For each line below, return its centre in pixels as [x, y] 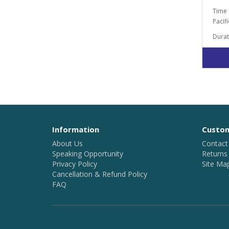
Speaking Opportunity [88, 154]
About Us [67, 143]
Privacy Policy [75, 164]
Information [76, 129]
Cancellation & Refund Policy [100, 174]
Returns [214, 154]
